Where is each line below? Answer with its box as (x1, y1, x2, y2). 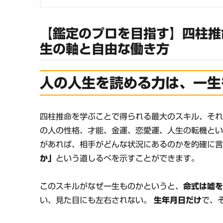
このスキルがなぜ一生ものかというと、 (40, 182, 184, 190)
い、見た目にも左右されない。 (40, 196, 154, 204)
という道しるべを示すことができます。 (56, 154, 200, 162)
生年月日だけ (154, 196, 202, 204)
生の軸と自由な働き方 (40, 42, 170, 56)
